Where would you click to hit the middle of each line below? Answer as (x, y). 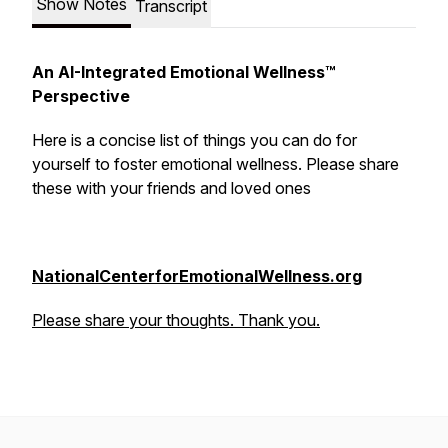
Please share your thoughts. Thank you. (176, 320)
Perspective (81, 96)
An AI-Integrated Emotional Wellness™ (183, 72)
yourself (63, 164)
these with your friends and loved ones (171, 188)
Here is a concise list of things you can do (184, 140)
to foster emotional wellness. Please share (247, 164)
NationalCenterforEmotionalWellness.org (197, 276)
